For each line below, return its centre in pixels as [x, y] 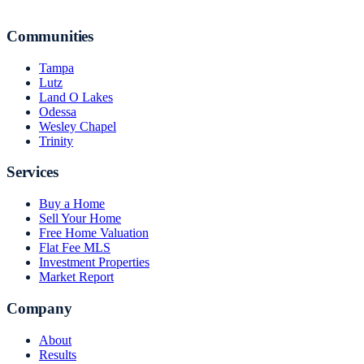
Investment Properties [94, 262]
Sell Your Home [80, 219]
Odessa [58, 111]
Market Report [76, 277]
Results [58, 354]
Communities [50, 36]
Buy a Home [72, 204]
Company [39, 308]
